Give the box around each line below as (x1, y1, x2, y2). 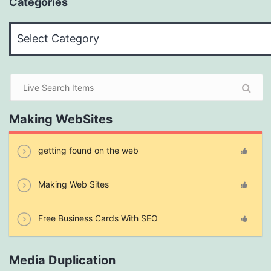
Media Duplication (9, 253, 116, 268)
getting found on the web (36, 145, 139, 155)
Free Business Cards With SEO (36, 213, 158, 223)
